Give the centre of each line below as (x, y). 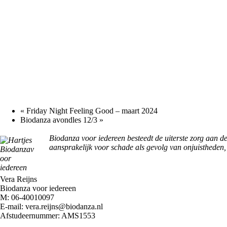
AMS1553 (78, 216)
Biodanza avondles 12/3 (60, 120)
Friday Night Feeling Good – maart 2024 (91, 110)
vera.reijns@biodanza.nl (64, 207)
